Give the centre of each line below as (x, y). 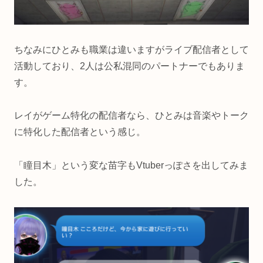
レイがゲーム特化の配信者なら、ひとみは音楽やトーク (131, 116)
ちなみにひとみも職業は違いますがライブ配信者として (131, 49)
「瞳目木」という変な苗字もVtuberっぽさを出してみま (131, 166)
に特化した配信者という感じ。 (80, 132)
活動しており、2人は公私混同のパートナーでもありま (129, 66)
